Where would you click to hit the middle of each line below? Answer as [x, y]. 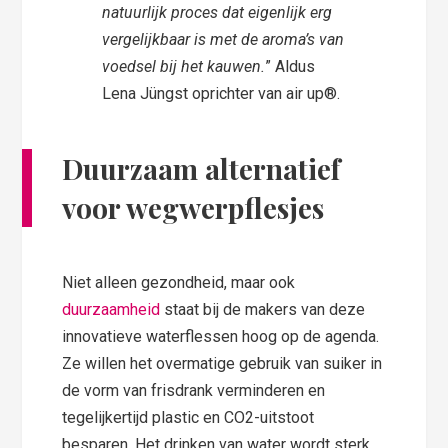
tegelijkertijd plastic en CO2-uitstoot [188, 418]
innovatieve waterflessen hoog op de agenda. [221, 337]
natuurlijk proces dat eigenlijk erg [217, 13]
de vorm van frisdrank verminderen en [194, 391]
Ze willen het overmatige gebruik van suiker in [222, 364]
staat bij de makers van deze [263, 310]
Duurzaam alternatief [201, 169]
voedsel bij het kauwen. [184, 67]
